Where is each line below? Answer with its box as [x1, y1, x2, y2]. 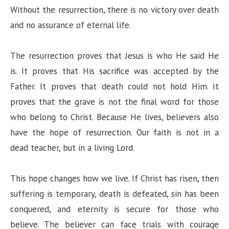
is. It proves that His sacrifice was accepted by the [10, 65, 219, 77]
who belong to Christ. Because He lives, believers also [10, 111, 219, 123]
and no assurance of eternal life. [10, 19, 131, 31]
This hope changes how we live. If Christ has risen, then [10, 173, 219, 185]
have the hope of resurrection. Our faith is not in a [10, 126, 219, 138]
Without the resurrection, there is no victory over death [10, 4, 219, 15]
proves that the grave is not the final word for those [10, 96, 219, 107]
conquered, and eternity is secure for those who [10, 203, 219, 215]
